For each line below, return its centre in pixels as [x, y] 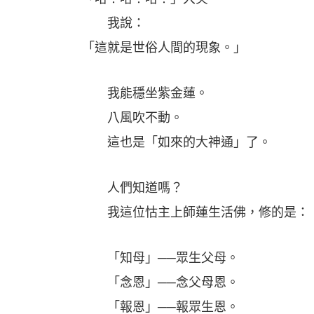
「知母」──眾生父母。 [161, 258]
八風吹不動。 [132, 118]
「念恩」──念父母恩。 [161, 282]
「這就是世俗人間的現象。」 [164, 48]
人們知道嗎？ [132, 188]
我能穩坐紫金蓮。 [145, 93]
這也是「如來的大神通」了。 [177, 142]
